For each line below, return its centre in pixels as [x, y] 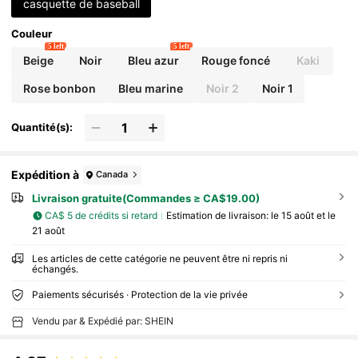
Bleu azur [153, 61]
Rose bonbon [59, 89]
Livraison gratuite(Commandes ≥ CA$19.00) [145, 198]
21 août [48, 230]
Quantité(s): [42, 127]
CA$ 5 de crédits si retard [101, 216]
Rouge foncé [236, 61]
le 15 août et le [303, 216]
